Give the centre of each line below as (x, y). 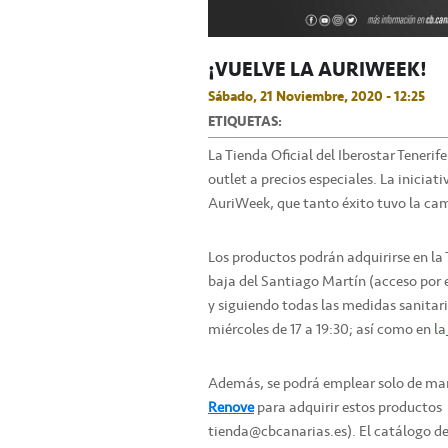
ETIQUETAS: (245, 121)
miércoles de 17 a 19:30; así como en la (327, 329)
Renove (231, 407)
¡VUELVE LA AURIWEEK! (317, 69)
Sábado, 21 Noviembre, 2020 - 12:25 (316, 96)
